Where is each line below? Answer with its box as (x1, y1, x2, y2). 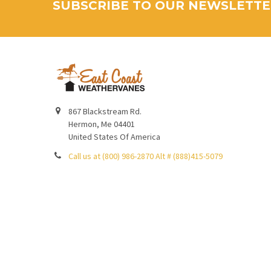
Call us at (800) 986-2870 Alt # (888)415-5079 (68, 150, 223, 162)
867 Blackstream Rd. (68, 105, 142, 117)
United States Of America (68, 131, 160, 142)
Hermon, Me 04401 (68, 118, 135, 129)
